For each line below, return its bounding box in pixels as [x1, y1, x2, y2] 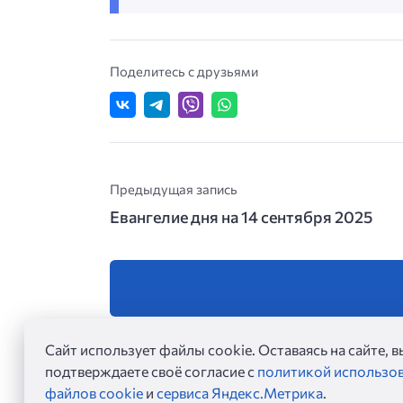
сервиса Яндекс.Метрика [156, 383, 323, 401]
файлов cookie [44, 383, 143, 401]
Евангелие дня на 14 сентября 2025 [110, 206, 372, 227]
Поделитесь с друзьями [110, 63, 258, 80]
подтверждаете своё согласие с [44, 362, 257, 380]
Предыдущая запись [110, 180, 237, 197]
